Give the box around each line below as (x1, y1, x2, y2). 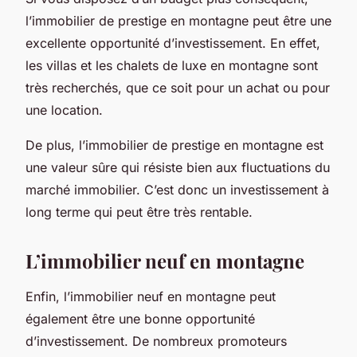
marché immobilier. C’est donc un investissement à (25, 181, 329, 198)
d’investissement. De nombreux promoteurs (25, 332, 287, 349)
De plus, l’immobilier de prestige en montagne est (25, 136, 324, 153)
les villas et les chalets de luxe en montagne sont (25, 57, 318, 73)
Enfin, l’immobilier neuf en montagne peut (25, 288, 276, 304)
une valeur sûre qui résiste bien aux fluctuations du (25, 159, 330, 175)
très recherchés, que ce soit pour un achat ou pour (25, 79, 330, 96)
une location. (25, 101, 103, 118)
